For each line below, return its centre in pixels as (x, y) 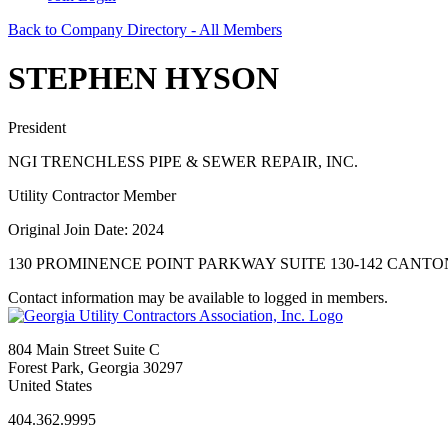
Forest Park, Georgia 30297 (95, 367)
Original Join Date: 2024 (86, 229)
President (37, 127)
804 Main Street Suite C (84, 349)
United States (50, 385)
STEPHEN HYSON (143, 78)
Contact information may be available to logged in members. (198, 297)
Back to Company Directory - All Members (145, 29)
